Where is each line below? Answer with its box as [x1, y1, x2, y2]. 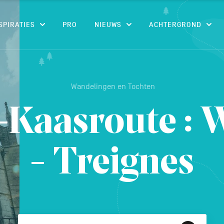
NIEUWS [94, 20, 121, 29]
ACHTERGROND [148, 20, 201, 29]
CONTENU [111, 5, 135, 13]
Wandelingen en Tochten [71, 82, 155, 91]
